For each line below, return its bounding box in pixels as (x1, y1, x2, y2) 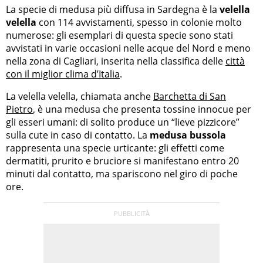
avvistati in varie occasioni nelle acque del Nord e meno (6, 41, 251, 55)
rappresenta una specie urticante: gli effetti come (6, 141, 224, 154)
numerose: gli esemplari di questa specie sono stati (6, 28, 233, 42)
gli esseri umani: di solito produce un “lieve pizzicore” (6, 115, 240, 129)
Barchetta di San (153, 89, 226, 103)
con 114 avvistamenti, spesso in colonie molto (36, 15, 242, 29)
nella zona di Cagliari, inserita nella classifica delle (6, 54, 225, 68)
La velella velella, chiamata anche (6, 89, 153, 103)
